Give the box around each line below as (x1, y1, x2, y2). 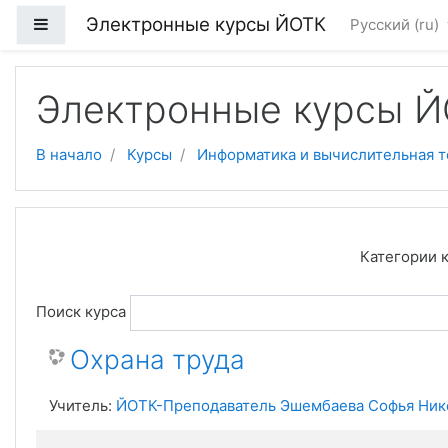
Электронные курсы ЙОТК (86, 13, 326, 36)
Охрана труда (70, 344, 245, 375)
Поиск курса (36, 302, 126, 322)
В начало (36, 145, 102, 164)
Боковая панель (48, 14, 164, 33)
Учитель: (49, 396, 116, 415)
